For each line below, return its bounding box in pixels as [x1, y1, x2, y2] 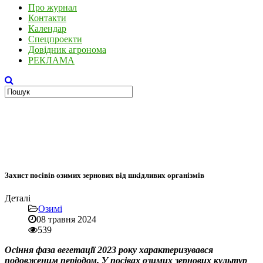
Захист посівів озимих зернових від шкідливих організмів [5, 171, 204, 180]
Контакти [28, 13, 66, 23]
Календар [28, 23, 66, 33]
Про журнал [28, 2, 77, 12]
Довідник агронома [28, 45, 106, 55]
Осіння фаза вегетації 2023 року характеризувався [5, 245, 213, 255]
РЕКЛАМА [28, 55, 75, 65]
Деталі [5, 193, 31, 204]
